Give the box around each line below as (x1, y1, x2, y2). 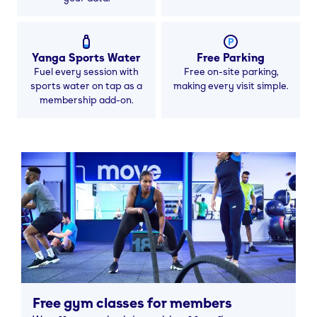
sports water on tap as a (30, 79, 142, 91)
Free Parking (196, 50, 265, 64)
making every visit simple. (173, 79, 288, 91)
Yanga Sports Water (32, 50, 141, 64)
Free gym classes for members (33, 294, 232, 311)
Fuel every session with (34, 64, 139, 77)
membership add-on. (40, 93, 133, 105)
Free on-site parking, (183, 64, 278, 77)
